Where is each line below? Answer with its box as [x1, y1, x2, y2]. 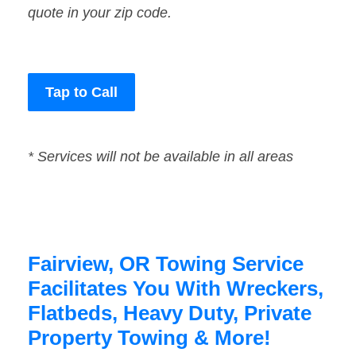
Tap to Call [45, 84, 118, 101]
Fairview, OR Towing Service [28, 252, 304, 277]
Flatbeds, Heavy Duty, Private [28, 301, 311, 326]
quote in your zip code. [28, 5, 172, 21]
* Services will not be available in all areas [28, 149, 293, 165]
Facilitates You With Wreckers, [28, 277, 323, 301]
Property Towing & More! [28, 326, 271, 350]
